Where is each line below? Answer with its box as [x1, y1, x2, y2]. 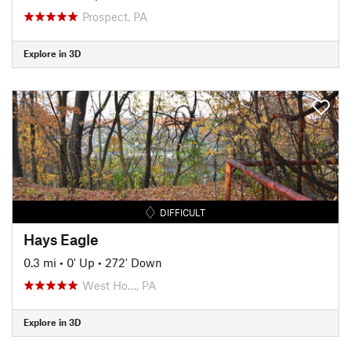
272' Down [105, 255, 162, 270]
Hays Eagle [24, 230, 99, 248]
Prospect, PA [82, 9, 147, 24]
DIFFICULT [160, 206, 206, 218]
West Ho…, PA [82, 277, 156, 292]
